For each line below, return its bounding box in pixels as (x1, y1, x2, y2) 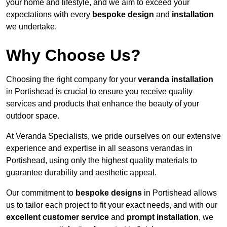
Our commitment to (6, 188, 75, 198)
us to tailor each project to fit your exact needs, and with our (6, 201, 217, 210)
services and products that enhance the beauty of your (6, 99, 199, 108)
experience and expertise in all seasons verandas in (6, 144, 193, 153)
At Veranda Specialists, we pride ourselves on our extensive (6, 132, 221, 141)
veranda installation (138, 75, 213, 84)
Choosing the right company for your (6, 75, 138, 84)
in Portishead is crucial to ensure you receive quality (6, 87, 193, 96)
